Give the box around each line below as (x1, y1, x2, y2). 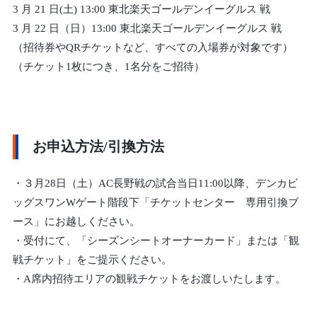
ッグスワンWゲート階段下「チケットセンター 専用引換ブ (13, 197, 299, 209)
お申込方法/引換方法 (33, 140, 165, 156)
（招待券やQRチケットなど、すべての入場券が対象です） (13, 42, 294, 54)
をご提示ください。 (76, 254, 173, 266)
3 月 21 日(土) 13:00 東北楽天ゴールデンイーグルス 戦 (13, 4, 271, 16)
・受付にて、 (13, 235, 77, 247)
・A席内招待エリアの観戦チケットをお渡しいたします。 (13, 273, 287, 285)
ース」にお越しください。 (13, 216, 141, 228)
